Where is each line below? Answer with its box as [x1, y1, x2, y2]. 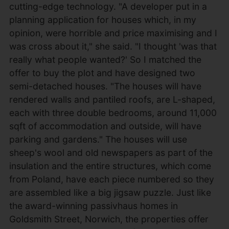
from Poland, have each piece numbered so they [9, 174, 214, 185]
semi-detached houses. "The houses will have [9, 81, 201, 91]
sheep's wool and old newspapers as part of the [9, 147, 213, 158]
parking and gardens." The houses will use [9, 134, 187, 145]
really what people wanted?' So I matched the [9, 54, 201, 65]
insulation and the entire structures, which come [9, 161, 211, 171]
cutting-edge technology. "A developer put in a [9, 1, 207, 12]
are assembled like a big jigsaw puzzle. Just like [9, 187, 211, 198]
